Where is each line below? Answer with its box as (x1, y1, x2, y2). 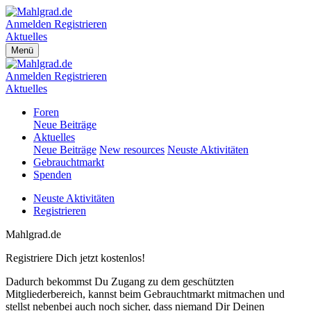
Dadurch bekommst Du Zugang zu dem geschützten (6, 276, 234, 287)
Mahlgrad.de (6, 228, 61, 240)
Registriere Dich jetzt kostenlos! (6, 252, 145, 264)
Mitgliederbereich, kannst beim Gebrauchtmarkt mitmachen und (6, 288, 285, 300)
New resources (99, 144, 165, 155)
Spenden (33, 169, 72, 180)
